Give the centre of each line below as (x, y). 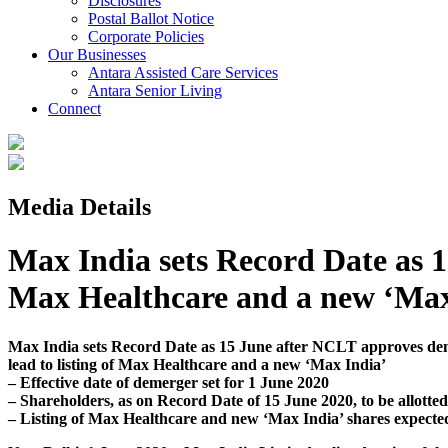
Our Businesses (97, 54)
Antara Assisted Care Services (183, 72)
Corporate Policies (146, 36)
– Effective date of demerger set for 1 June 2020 (168, 382)
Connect (74, 108)
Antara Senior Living (155, 90)
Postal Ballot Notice (151, 18)
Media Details (79, 206)
